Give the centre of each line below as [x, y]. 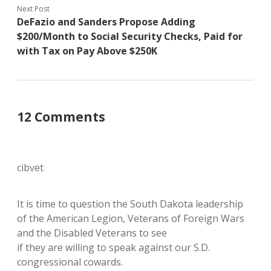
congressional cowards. [70, 262]
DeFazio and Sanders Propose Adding [106, 22]
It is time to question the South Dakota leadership [130, 204]
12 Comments [61, 117]
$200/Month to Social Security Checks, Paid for [130, 36]
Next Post [33, 9]
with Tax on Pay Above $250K [87, 51]
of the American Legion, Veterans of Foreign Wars [131, 218]
